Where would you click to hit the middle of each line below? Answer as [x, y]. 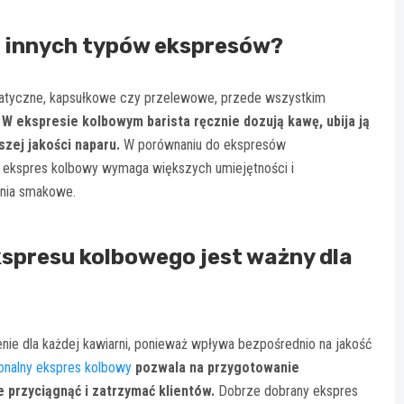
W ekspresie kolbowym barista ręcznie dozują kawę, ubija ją [186, 121]
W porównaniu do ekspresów [203, 144]
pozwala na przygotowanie [217, 367]
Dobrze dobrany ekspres [286, 390]
